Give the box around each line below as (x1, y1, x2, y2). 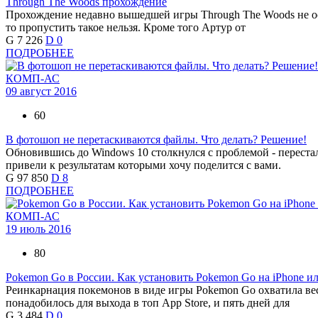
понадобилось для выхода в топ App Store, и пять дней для (6, 297, 290, 309)
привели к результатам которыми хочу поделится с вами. (6, 159, 281, 172)
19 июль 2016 (6, 223, 71, 236)
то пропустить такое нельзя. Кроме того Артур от (6, 21, 246, 34)
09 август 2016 (6, 85, 77, 98)
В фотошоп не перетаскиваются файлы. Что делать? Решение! (6, 133, 307, 146)
